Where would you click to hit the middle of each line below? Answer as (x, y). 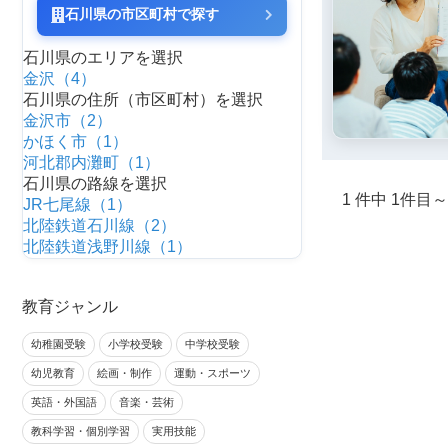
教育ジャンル (70, 306)
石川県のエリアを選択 (103, 57)
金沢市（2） (67, 120)
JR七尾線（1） (77, 204)
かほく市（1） (75, 141)
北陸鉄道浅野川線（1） (107, 246)
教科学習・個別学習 (80, 431)
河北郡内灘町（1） (91, 162)
